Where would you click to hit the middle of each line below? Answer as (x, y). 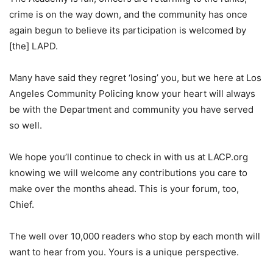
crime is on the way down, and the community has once (128, 14)
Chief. (22, 204)
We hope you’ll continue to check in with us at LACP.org (129, 157)
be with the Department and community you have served (131, 109)
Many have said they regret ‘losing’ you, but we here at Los (135, 78)
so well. (26, 125)
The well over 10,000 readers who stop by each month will (135, 236)
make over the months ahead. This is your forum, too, (124, 189)
